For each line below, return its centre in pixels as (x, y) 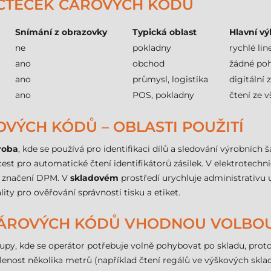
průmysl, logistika (170, 79)
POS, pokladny (163, 95)
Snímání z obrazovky (61, 32)
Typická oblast (165, 32)
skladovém (94, 178)
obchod (149, 64)
